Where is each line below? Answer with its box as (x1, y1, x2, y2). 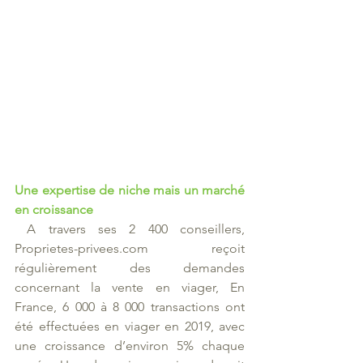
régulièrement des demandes (15, 259, 245, 275)
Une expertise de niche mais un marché (15, 181, 245, 198)
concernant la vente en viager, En (15, 279, 245, 295)
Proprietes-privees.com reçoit (15, 240, 245, 256)
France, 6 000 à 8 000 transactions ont (15, 298, 245, 314)
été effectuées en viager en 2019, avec (15, 318, 245, 334)
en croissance (15, 201, 96, 217)
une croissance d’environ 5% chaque (15, 337, 245, 353)
